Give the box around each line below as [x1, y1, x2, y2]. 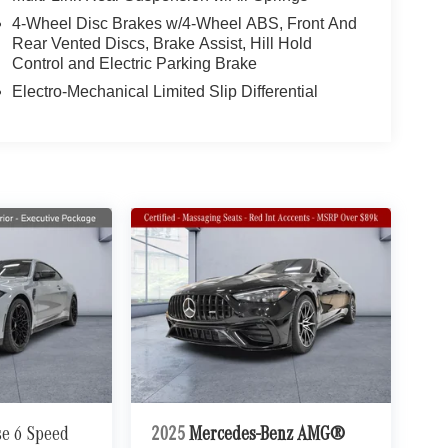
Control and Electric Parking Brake [11, 54, 257, 72]
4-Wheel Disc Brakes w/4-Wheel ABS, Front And [11, 14, 357, 32]
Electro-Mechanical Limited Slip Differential [11, 82, 318, 100]
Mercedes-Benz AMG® [188, 425, 349, 446]
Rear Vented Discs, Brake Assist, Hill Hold [11, 34, 312, 52]
